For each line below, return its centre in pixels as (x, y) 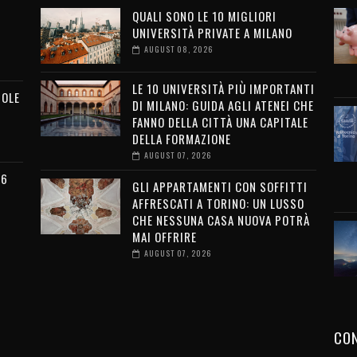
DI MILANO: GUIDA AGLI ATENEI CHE (223, 105)
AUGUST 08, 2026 (178, 49)
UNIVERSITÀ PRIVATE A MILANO (212, 33)
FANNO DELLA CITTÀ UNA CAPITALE (220, 122)
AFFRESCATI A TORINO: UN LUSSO (218, 203)
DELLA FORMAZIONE (181, 139)
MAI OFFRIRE (164, 237)
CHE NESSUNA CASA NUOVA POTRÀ (221, 220)
